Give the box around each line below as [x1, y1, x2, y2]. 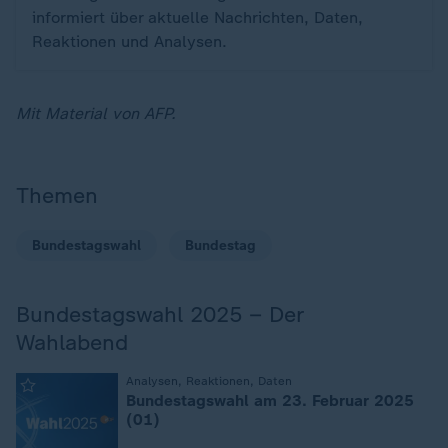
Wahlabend [16, 329, 128, 356]
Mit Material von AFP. [16, 104, 176, 123]
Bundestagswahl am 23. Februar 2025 [126, 391, 414, 410]
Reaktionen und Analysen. [32, 32, 227, 51]
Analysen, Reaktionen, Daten [126, 374, 292, 388]
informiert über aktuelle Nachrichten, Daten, [32, 8, 363, 27]
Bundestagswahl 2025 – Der [16, 301, 303, 328]
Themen [16, 182, 98, 209]
